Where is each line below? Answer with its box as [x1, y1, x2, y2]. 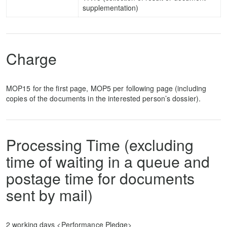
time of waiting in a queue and [6, 150, 210, 172]
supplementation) [83, 3, 138, 13]
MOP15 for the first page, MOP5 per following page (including [6, 83, 207, 93]
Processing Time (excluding [6, 134, 194, 156]
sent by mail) [6, 184, 93, 206]
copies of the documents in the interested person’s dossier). [6, 93, 201, 103]
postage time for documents [6, 167, 195, 189]
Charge [6, 48, 57, 69]
